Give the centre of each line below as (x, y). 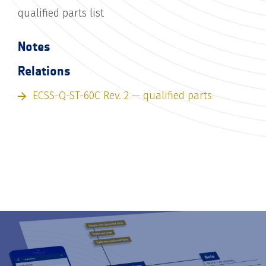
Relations (44, 71)
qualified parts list (61, 13)
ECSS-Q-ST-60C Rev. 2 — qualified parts (122, 95)
